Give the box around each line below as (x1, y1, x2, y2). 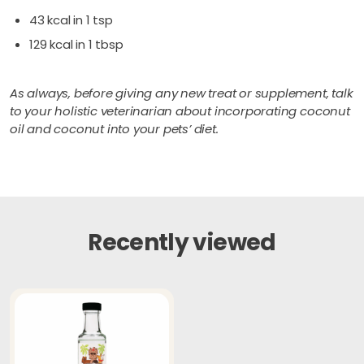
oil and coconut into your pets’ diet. (10, 119, 219, 137)
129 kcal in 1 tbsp (29, 35, 123, 53)
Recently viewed (88, 226, 276, 258)
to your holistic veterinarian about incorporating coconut (10, 102, 350, 119)
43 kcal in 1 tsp (29, 11, 113, 28)
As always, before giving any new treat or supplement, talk (10, 84, 353, 102)
